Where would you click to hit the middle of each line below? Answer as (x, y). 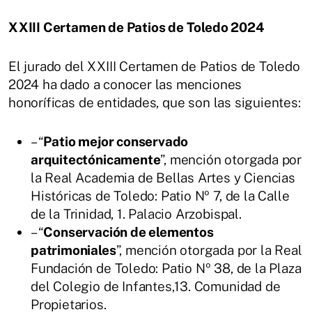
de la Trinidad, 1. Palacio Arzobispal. (136, 214)
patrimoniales (73, 250)
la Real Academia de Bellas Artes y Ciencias (163, 178)
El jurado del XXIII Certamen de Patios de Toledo (154, 66)
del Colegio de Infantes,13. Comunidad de (156, 286)
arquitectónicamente (96, 159)
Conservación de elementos (128, 232)
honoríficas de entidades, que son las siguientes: (155, 102)
